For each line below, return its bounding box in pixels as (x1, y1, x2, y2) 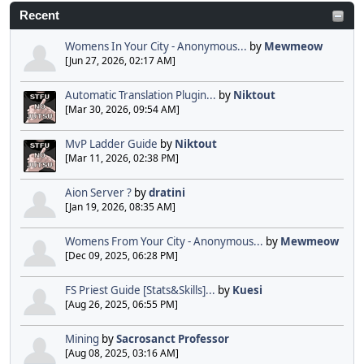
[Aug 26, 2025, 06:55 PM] (65, 297, 178, 312)
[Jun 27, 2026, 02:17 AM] (65, 54, 175, 68)
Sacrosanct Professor (116, 331, 229, 347)
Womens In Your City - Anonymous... (65, 39, 247, 54)
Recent (19, 9, 59, 23)
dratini (149, 185, 185, 201)
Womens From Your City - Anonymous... (65, 234, 263, 249)
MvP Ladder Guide (65, 136, 158, 152)
